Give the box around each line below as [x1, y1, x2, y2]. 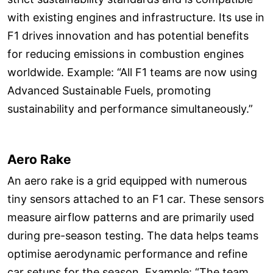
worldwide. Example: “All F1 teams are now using [7, 66, 257, 79]
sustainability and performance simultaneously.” [7, 102, 253, 116]
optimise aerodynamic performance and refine [7, 247, 247, 260]
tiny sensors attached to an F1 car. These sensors [7, 192, 264, 205]
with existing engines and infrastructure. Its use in [7, 11, 264, 24]
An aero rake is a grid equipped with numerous [7, 174, 247, 187]
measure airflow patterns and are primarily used [7, 210, 254, 224]
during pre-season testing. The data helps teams [7, 229, 258, 242]
